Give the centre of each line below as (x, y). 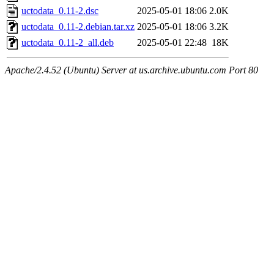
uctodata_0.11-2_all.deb (68, 43)
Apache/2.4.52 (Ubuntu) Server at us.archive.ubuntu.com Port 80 (131, 70)
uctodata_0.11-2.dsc (60, 11)
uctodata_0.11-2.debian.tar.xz (78, 27)
